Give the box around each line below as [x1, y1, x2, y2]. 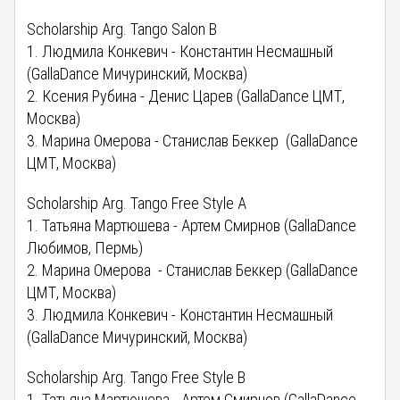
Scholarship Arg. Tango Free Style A [27, 193, 247, 212]
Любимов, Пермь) [27, 237, 144, 257]
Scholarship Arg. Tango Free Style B [27, 367, 246, 387]
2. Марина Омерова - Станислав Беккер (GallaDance [27, 260, 359, 279]
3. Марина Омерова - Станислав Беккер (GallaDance [27, 130, 359, 150]
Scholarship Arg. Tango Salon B [27, 19, 218, 38]
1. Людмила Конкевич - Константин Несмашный [27, 41, 334, 61]
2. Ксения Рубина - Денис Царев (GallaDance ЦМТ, [27, 86, 346, 105]
